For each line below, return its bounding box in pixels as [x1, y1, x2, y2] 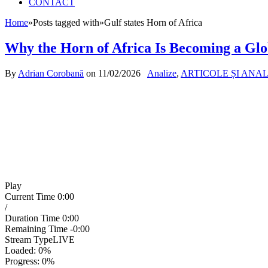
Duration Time [5, 213, 60, 224]
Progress [5, 256, 37, 267]
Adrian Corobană [18, 68, 84, 79]
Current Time [5, 191, 57, 202]
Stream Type [5, 234, 53, 245]
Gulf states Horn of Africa [104, 17, 202, 28]
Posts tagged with [33, 17, 99, 28]
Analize [147, 68, 176, 79]
